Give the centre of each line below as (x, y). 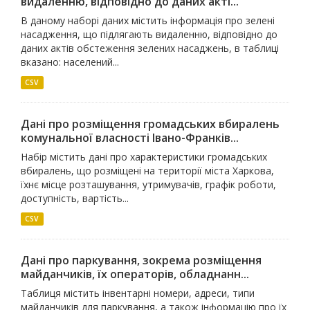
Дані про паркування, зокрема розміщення (141, 260)
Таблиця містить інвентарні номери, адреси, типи (138, 293)
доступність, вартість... (75, 198)
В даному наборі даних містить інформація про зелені (148, 20)
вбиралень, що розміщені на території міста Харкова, (147, 171)
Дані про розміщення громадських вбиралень (150, 124)
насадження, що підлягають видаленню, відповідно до (149, 34)
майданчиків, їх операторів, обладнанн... (135, 274)
